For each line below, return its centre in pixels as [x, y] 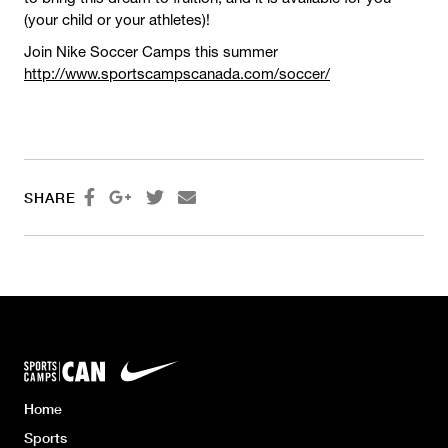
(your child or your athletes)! [117, 19]
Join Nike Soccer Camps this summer [151, 51]
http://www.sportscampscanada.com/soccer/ [177, 73]
